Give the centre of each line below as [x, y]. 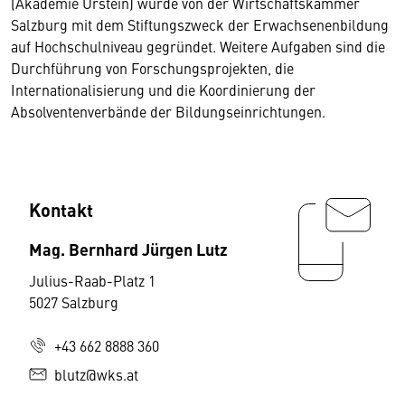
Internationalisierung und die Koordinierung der [163, 90]
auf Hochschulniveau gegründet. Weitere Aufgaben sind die [198, 47]
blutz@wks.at [96, 375]
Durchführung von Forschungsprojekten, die [152, 68]
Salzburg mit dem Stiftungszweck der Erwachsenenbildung [200, 25]
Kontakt [61, 210]
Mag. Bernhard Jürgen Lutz [128, 249]
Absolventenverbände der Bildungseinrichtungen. [168, 112]
